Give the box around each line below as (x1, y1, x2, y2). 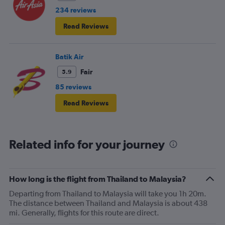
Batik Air (55, 52, 83, 61)
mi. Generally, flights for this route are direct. (9, 207, 159, 217)
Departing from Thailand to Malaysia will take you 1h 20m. (9, 188, 206, 198)
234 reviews (55, 6, 96, 14)
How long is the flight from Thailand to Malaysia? (9, 174, 186, 183)
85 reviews (55, 82, 91, 91)
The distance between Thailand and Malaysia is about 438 (9, 198, 207, 208)
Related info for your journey (9, 137, 165, 151)
